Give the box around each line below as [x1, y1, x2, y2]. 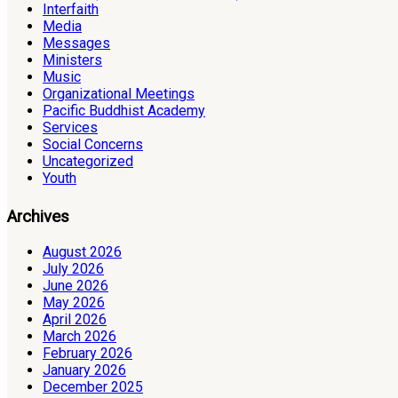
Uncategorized [43, 152, 133, 170]
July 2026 [43, 259, 104, 277]
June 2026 [43, 276, 108, 294]
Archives [7, 207, 69, 227]
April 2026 [43, 310, 107, 328]
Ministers [43, 51, 102, 68]
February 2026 [43, 344, 132, 362]
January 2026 [43, 361, 126, 378]
